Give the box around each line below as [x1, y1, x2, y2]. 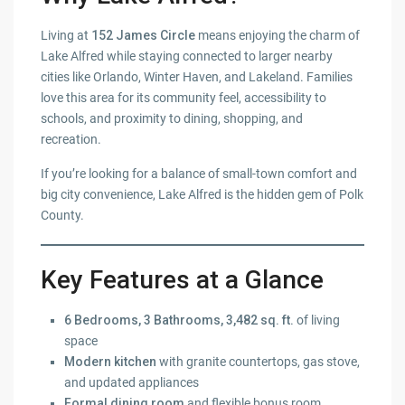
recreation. [41, 132, 102, 147]
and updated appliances [64, 375, 200, 391]
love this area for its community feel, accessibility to [41, 90, 327, 106]
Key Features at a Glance [41, 265, 325, 296]
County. [41, 208, 85, 223]
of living [294, 313, 341, 328]
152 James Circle [91, 28, 196, 43]
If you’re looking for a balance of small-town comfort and [41, 166, 358, 182]
